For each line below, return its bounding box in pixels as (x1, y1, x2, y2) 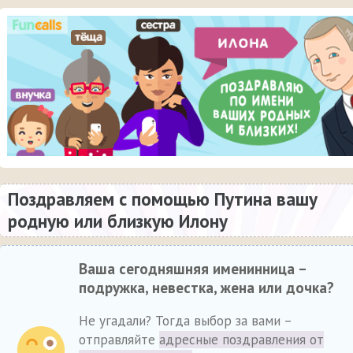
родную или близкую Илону (8, 209, 228, 232)
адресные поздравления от (159, 330, 324, 348)
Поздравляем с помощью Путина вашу (8, 187, 318, 210)
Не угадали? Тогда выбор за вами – (79, 311, 292, 329)
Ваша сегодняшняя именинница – (79, 258, 306, 278)
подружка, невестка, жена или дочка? (79, 277, 334, 297)
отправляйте (79, 330, 159, 348)
